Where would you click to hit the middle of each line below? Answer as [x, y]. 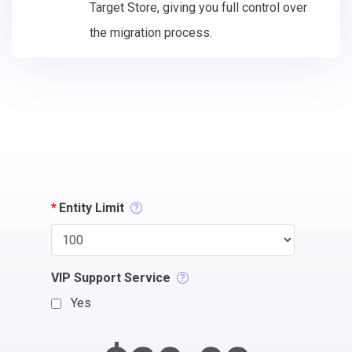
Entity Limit [92, 207]
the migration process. [151, 32]
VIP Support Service [111, 277]
